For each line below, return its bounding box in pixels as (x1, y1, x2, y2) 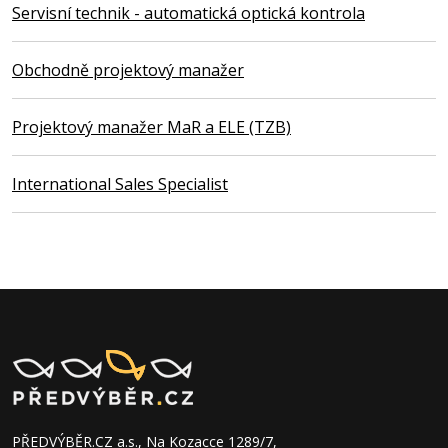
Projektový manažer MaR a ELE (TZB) (12, 115, 291, 138)
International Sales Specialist (12, 172, 228, 195)
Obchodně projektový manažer (12, 58, 244, 81)
